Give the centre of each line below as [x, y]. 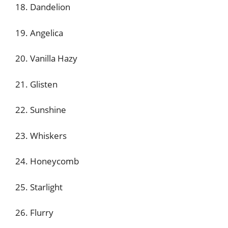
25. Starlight [39, 187]
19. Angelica [39, 33]
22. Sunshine [41, 110]
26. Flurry [34, 212]
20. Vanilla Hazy [46, 58]
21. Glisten [36, 84]
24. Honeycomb [47, 161]
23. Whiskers [41, 135]
